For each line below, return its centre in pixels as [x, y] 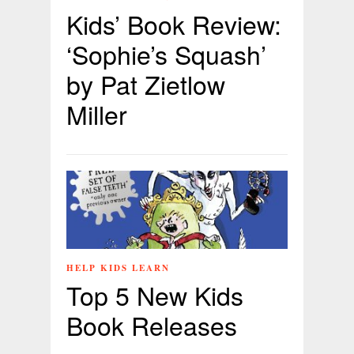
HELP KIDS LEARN [118, 267]
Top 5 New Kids [155, 294]
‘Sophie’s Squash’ [166, 54]
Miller [97, 114]
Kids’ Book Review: [174, 24]
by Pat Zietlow [146, 84]
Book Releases [152, 324]
